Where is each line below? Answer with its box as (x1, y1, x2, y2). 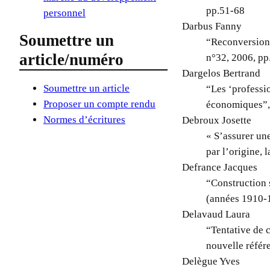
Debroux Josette (182, 114, 252, 126)
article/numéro (19, 51, 124, 69)
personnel (43, 7, 86, 19)
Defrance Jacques (182, 161, 258, 173)
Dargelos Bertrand (182, 67, 261, 79)
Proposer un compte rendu (43, 98, 155, 110)
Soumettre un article (43, 83, 130, 95)
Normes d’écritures (43, 114, 125, 126)
